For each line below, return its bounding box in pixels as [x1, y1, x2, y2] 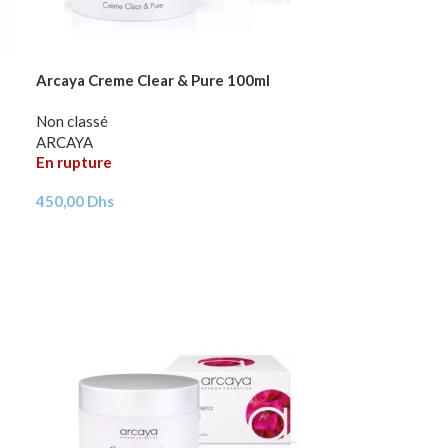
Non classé [36, 112, 109, 131]
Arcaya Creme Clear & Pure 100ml [36, 71, 271, 90]
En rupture [36, 153, 113, 172]
